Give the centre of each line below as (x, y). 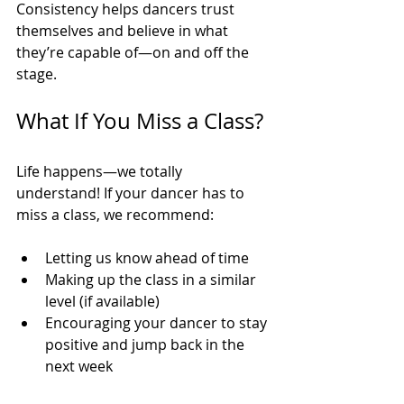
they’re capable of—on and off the (134, 53)
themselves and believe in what (124, 31)
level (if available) (102, 302)
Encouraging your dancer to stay (158, 323)
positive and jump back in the (147, 345)
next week (79, 367)
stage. (37, 74)
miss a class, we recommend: (115, 215)
